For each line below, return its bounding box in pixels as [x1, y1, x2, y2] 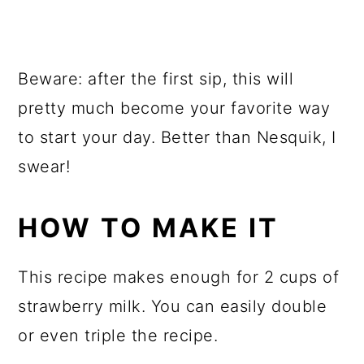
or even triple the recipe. [18, 325, 219, 345]
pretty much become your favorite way [18, 97, 331, 118]
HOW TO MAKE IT [18, 211, 279, 244]
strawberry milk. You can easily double [18, 296, 327, 316]
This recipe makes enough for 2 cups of [18, 266, 340, 287]
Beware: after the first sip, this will [18, 68, 294, 89]
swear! [18, 156, 71, 176]
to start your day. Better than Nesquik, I [18, 127, 336, 147]
